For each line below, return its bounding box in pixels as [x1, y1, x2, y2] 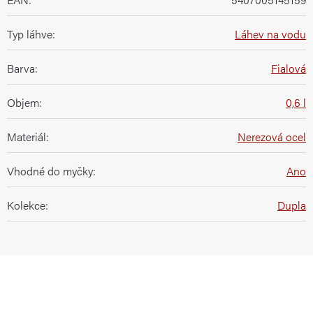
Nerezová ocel [238, 128, 306, 145]
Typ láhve [7, 25, 52, 42]
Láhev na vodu [235, 25, 306, 42]
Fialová [271, 59, 306, 76]
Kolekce [7, 196, 45, 213]
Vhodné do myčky [7, 162, 93, 179]
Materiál [7, 128, 46, 145]
